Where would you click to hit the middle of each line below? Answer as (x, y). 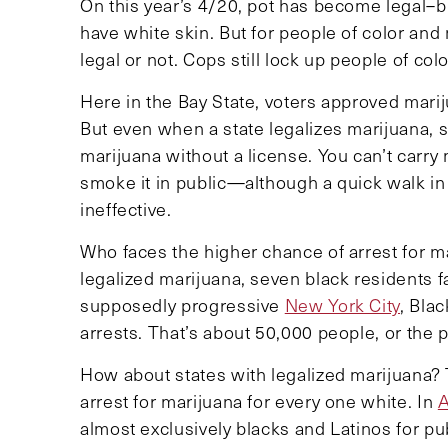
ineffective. (126, 208)
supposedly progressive (182, 304)
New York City (342, 304)
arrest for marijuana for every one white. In (259, 400)
